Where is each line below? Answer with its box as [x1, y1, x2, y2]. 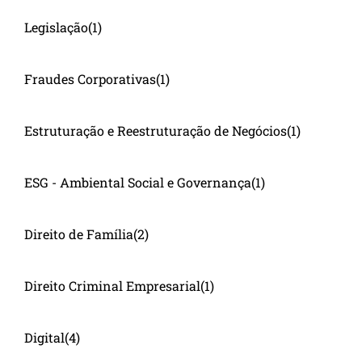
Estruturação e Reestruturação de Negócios [24, 121, 287, 139]
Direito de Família [24, 225, 133, 242]
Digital [24, 328, 65, 346]
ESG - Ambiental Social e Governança [24, 173, 251, 191]
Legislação [24, 18, 88, 36]
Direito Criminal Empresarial [24, 276, 200, 294]
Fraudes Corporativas [24, 69, 156, 87]
